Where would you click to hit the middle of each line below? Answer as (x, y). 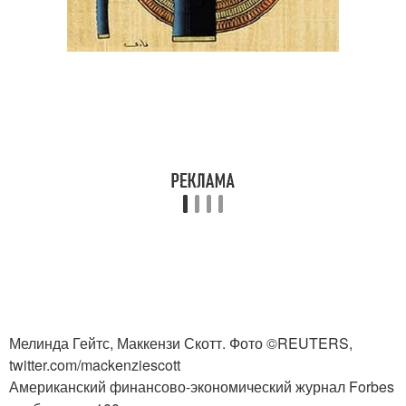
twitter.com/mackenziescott (95, 365)
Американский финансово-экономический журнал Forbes (202, 387)
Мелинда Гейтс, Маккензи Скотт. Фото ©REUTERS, (181, 343)
